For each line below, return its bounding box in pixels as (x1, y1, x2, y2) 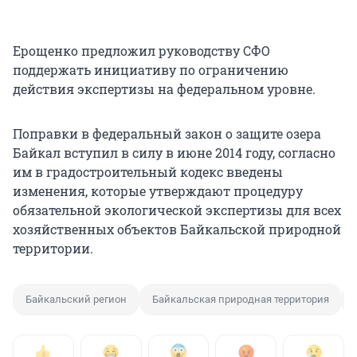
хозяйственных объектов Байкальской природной (13, 221, 341, 238)
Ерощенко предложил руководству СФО (13, 42, 270, 60)
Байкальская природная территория (152, 293, 329, 306)
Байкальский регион (25, 293, 127, 306)
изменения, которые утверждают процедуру (13, 182, 303, 200)
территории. (13, 240, 93, 257)
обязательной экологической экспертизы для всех (13, 202, 341, 219)
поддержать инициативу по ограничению (13, 61, 288, 79)
